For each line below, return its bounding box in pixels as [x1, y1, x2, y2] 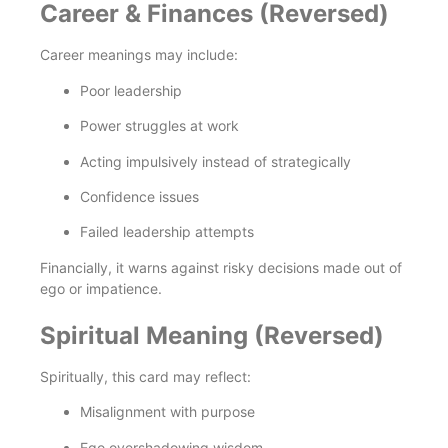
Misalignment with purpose [80, 403, 255, 421]
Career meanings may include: [40, 46, 238, 64]
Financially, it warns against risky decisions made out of [40, 258, 402, 276]
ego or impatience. [40, 279, 162, 297]
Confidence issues [80, 187, 199, 205]
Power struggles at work [80, 117, 239, 135]
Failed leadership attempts [80, 223, 254, 241]
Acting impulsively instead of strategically [80, 152, 351, 170]
